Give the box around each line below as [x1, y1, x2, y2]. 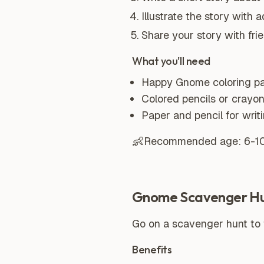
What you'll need [132, 54, 210, 68]
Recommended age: [144, 134, 244, 148]
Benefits [132, 243, 172, 256]
